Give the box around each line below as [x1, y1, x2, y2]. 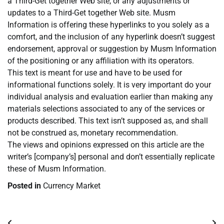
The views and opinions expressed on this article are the [7, 140, 204, 150]
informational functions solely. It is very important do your [7, 80, 211, 90]
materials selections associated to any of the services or [7, 104, 204, 114]
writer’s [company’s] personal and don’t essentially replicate [7, 152, 214, 162]
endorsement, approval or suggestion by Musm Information [7, 44, 216, 54]
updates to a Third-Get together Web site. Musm [7, 8, 175, 18]
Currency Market [43, 181, 100, 191]
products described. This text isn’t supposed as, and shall [7, 116, 208, 126]
